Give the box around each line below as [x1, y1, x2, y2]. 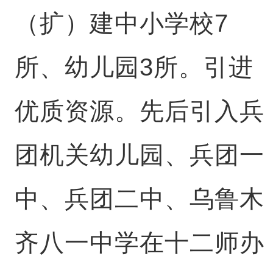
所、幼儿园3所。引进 [14, 54, 253, 80]
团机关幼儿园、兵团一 [14, 141, 264, 168]
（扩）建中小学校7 [14, 10, 229, 37]
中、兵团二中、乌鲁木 [14, 185, 264, 212]
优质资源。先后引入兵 [14, 97, 264, 124]
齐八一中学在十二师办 [14, 229, 264, 256]
